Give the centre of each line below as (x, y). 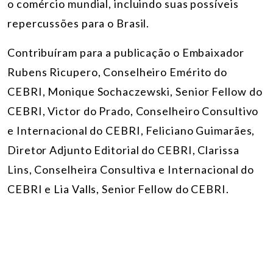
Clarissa (218, 150)
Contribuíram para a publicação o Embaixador (126, 53)
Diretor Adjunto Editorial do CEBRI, (103, 150)
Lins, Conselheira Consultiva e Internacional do (131, 170)
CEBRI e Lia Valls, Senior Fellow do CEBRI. (119, 189)
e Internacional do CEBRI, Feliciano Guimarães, (131, 131)
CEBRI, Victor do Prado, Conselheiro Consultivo (133, 111)
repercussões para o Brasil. (79, 23)
